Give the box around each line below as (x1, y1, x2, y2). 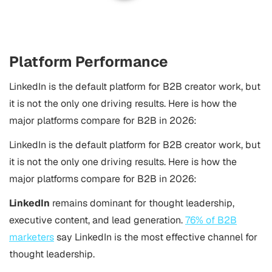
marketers (9, 231, 54, 243)
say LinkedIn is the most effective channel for (54, 231, 257, 243)
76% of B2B (185, 214, 237, 226)
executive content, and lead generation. (9, 214, 185, 226)
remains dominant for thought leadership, (52, 197, 234, 209)
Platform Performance (9, 52, 168, 71)
